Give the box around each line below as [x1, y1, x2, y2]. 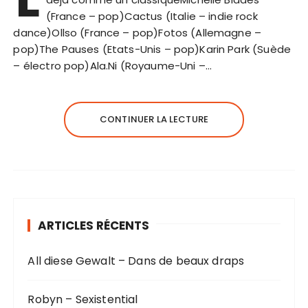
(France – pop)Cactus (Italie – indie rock [45, 8, 258, 23]
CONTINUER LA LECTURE [100, 112, 208, 126]
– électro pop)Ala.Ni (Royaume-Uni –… [13, 58, 212, 73]
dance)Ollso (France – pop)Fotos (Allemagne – [13, 25, 262, 40]
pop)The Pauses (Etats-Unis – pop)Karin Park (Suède [13, 41, 291, 56]
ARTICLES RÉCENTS [38, 217, 150, 234]
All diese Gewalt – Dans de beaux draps [27, 252, 245, 269]
